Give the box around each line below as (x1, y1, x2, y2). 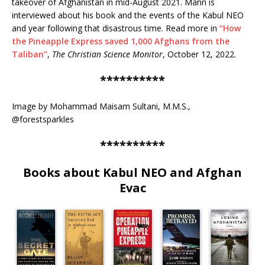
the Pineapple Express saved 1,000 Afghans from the (12, 35, 230, 47)
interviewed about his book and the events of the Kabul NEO (12, 9, 244, 21)
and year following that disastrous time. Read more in (12, 22, 219, 34)
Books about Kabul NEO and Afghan (23, 164, 242, 180)
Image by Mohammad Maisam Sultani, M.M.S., (12, 100, 190, 112)
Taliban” (12, 48, 47, 60)
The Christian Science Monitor (52, 48, 163, 60)
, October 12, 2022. (163, 48, 236, 60)
